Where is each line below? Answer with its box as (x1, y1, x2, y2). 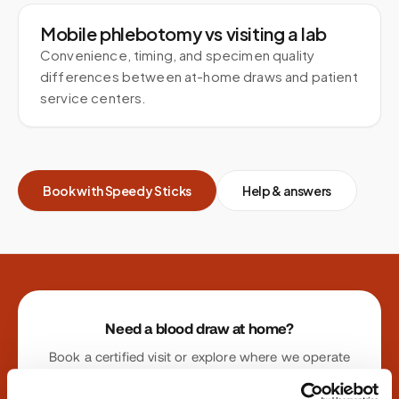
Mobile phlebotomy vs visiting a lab (40, 22, 327, 45)
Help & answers (241, 183, 332, 199)
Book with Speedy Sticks (43, 183, 191, 199)
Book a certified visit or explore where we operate (48, 349, 351, 364)
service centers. (40, 89, 147, 106)
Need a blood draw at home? (105, 320, 294, 338)
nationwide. (164, 370, 235, 386)
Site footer (17, 293, 91, 312)
